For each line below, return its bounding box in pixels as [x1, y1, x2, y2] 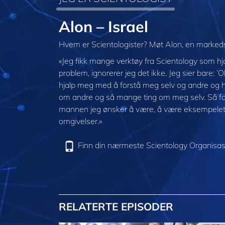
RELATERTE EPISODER [59, 200, 173, 213]
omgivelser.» [59, 116, 102, 127]
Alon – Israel [59, 16, 148, 36]
